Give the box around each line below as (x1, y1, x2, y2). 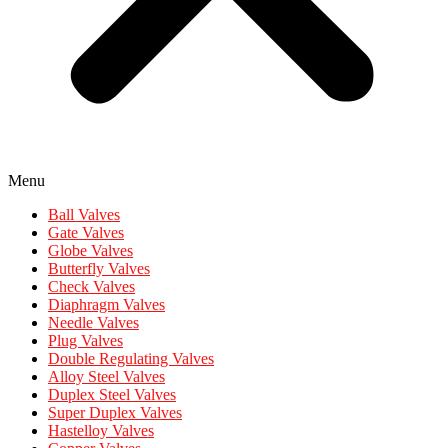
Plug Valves (48, 332, 123, 350)
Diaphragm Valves (48, 296, 165, 314)
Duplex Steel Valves (48, 386, 176, 404)
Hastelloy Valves (48, 422, 154, 440)
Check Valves (48, 278, 135, 296)
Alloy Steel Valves (48, 368, 165, 386)
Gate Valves (48, 224, 124, 242)
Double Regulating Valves (48, 350, 214, 368)
